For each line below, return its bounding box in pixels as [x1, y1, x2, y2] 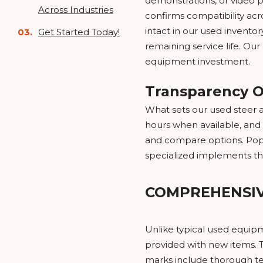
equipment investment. [145, 56, 251, 67]
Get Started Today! [38, 26, 120, 38]
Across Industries [38, 4, 113, 15]
